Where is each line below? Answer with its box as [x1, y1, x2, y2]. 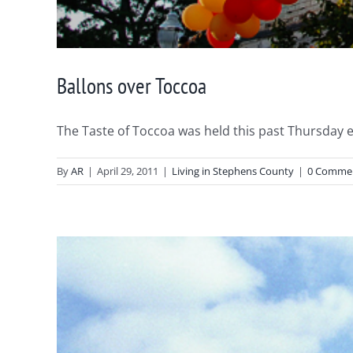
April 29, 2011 [97, 163, 158, 178]
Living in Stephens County [172, 163, 294, 178]
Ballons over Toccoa [57, 70, 206, 100]
